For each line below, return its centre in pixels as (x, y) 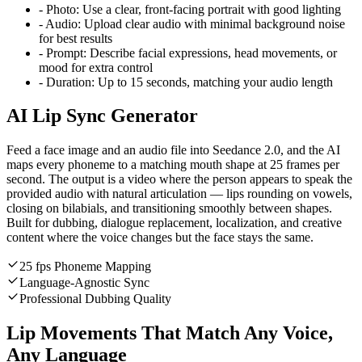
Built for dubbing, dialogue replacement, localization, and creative (174, 223)
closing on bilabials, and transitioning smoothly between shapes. (169, 208)
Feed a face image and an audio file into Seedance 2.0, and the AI (173, 150)
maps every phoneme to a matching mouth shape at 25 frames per (173, 165)
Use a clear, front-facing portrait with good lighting (210, 9)
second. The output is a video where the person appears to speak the (179, 179)
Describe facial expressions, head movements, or (212, 53)
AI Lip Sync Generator (102, 116)
